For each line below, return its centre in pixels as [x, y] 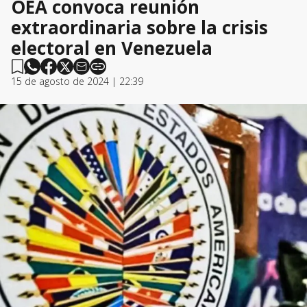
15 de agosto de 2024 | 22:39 [77, 81]
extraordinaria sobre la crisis [139, 27]
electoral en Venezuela [112, 48]
